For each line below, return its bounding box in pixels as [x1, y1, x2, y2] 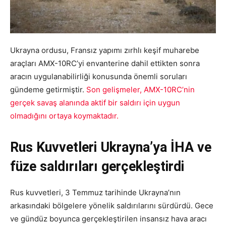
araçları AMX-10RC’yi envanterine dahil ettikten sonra [10, 59, 200, 69]
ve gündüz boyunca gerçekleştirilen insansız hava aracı [10, 214, 207, 224]
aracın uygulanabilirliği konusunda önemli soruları [10, 72, 187, 82]
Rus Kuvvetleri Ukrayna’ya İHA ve [10, 139, 211, 156]
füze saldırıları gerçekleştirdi [10, 158, 184, 175]
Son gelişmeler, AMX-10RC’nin [86, 85, 195, 95]
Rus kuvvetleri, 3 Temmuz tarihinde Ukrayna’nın [10, 188, 181, 198]
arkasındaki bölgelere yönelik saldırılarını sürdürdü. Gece [10, 201, 213, 211]
